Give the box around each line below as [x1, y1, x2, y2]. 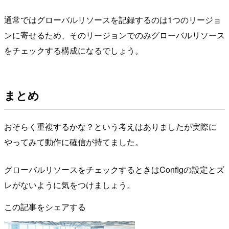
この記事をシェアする [4, 200, 86, 213]
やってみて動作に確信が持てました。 [4, 135, 143, 148]
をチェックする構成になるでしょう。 [4, 44, 143, 56]
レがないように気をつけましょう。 [4, 178, 135, 191]
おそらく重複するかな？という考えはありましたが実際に [4, 120, 217, 132]
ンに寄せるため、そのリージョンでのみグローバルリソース [4, 29, 225, 41]
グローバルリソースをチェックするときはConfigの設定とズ [4, 163, 224, 175]
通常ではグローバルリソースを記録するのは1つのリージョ [4, 13, 221, 26]
